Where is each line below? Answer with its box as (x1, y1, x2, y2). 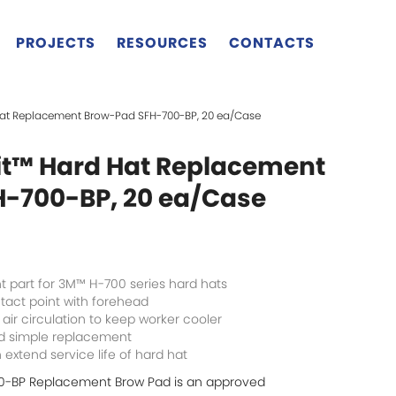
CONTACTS (229, 33, 315, 53)
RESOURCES (117, 33, 208, 53)
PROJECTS (16, 33, 95, 53)
